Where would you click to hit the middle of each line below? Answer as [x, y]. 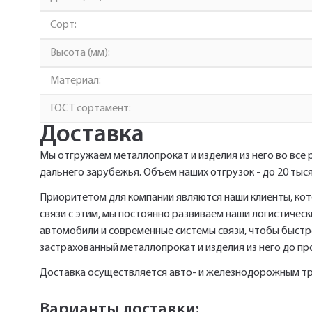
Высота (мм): [80, 53]
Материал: [76, 81]
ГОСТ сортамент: [91, 109]
